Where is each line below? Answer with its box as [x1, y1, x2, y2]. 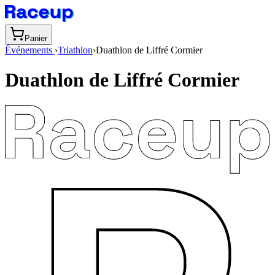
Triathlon [58, 45, 93, 55]
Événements [5, 45, 55, 55]
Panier [25, 34, 47, 43]
